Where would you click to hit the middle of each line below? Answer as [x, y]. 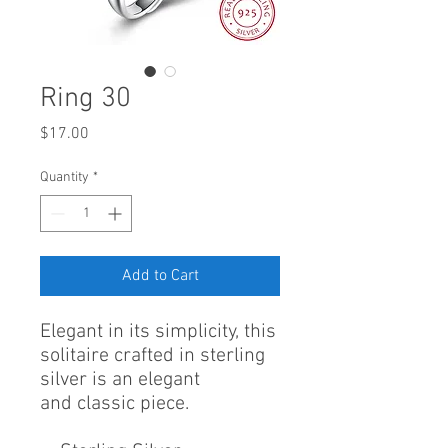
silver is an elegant [120, 380]
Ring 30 [85, 99]
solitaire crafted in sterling [152, 356]
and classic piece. [114, 404]
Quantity [64, 177]
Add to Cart [160, 276]
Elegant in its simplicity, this [158, 332]
